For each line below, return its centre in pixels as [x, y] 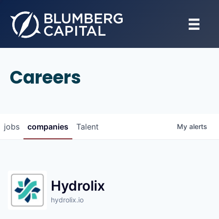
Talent [88, 127]
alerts [198, 126]
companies [48, 127]
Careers [45, 77]
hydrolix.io [67, 200]
